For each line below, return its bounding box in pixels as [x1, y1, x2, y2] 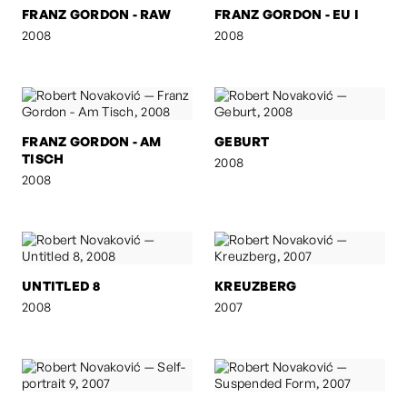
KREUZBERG [214, 277, 297, 293]
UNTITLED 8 [22, 277, 100, 293]
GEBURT [214, 133, 270, 149]
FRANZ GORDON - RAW [22, 5, 172, 22]
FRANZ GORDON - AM [22, 133, 162, 149]
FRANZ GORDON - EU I [214, 5, 360, 22]
